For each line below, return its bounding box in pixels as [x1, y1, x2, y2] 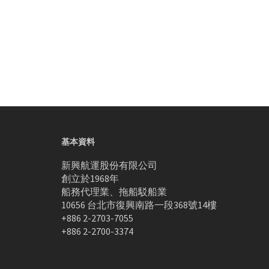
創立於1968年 [61, 172, 119, 184]
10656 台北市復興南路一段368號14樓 [61, 199, 217, 211]
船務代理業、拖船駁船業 [61, 186, 167, 198]
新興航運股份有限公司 [61, 159, 157, 171]
